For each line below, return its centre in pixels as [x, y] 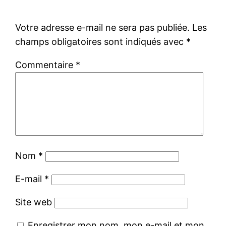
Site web [34, 202]
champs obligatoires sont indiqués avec [101, 41]
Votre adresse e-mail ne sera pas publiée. [103, 27]
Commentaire [46, 65]
